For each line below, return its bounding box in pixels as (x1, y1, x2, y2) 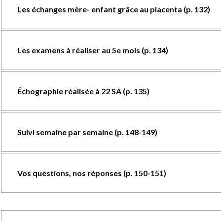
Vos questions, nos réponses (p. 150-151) (17, 168, 166, 178)
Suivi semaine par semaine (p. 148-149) (17, 127, 157, 137)
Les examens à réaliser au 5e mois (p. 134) (17, 45, 168, 55)
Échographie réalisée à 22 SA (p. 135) (17, 86, 149, 96)
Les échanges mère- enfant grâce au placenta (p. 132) (17, 4, 210, 14)
